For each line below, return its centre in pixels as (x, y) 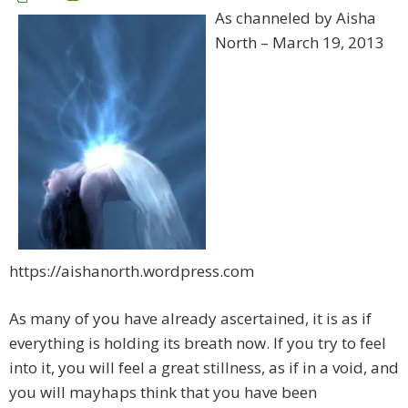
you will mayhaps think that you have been (163, 392)
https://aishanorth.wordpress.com (132, 270)
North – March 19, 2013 (300, 43)
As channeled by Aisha (296, 18)
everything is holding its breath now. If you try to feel (198, 342)
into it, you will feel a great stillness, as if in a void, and (204, 367)
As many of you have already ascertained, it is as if (190, 318)
